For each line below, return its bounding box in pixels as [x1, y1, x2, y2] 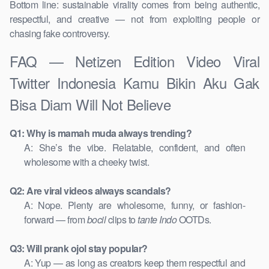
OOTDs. [177, 213, 211, 227]
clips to [106, 213, 138, 227]
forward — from [24, 213, 87, 227]
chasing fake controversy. [10, 26, 110, 41]
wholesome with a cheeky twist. [24, 155, 149, 169]
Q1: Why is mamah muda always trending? [10, 126, 192, 141]
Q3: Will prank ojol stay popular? [10, 241, 148, 256]
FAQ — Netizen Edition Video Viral [10, 50, 259, 72]
